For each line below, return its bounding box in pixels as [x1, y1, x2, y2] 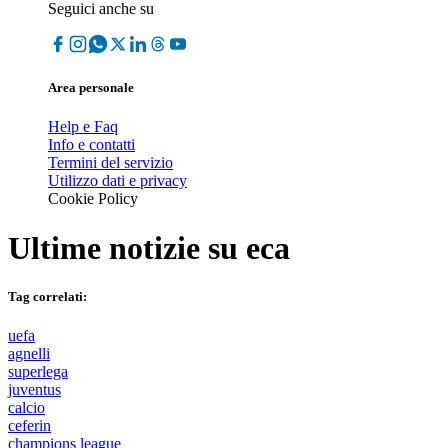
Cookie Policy [48, 190, 138, 208]
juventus [8, 381, 61, 399]
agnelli [8, 345, 50, 363]
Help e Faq [48, 118, 118, 136]
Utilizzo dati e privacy [48, 172, 187, 190]
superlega [8, 363, 68, 381]
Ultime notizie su [8, 229, 246, 266]
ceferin [8, 417, 51, 435]
